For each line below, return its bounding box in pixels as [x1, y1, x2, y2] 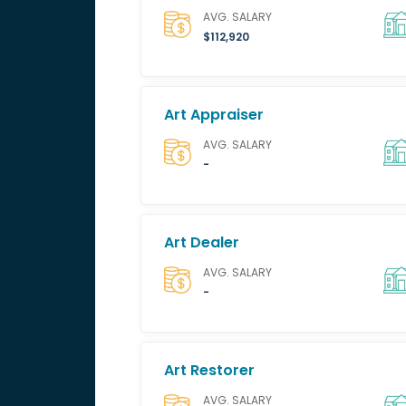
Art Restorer [163, 360, 255, 381]
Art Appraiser [163, 104, 264, 125]
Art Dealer [163, 232, 239, 253]
